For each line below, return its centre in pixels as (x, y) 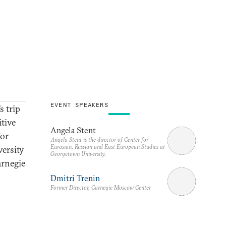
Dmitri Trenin (75, 178)
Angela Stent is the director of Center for (99, 139)
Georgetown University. (78, 153)
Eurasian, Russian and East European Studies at (108, 146)
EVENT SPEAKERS (79, 104)
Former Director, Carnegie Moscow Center (101, 187)
